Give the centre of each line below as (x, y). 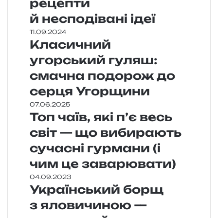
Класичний (70, 45)
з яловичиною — (90, 205)
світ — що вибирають (106, 133)
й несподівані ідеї (92, 19)
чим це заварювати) (103, 164)
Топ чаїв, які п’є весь (101, 117)
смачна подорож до (102, 76)
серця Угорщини (90, 91)
